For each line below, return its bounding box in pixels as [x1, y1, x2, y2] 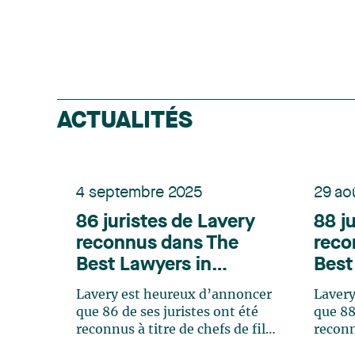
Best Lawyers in [76, 256, 212, 276]
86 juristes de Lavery [76, 213, 255, 233]
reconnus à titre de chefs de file [76, 323, 273, 337]
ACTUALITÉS [57, 109, 193, 134]
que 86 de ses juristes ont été [76, 306, 258, 319]
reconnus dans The [76, 235, 239, 254]
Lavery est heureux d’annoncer [76, 288, 272, 302]
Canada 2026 [76, 277, 189, 297]
